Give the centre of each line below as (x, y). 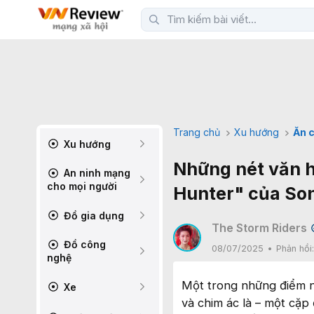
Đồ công (83, 244)
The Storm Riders (259, 228)
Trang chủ (197, 132)
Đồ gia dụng (93, 215)
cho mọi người (82, 186)
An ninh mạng (96, 173)
